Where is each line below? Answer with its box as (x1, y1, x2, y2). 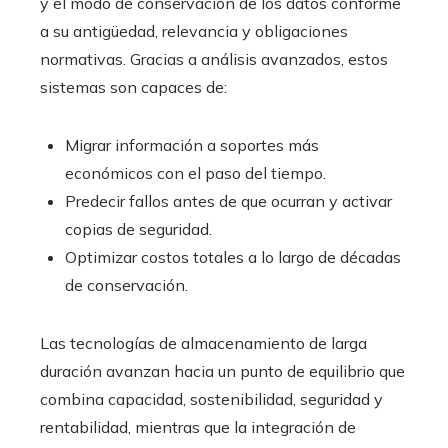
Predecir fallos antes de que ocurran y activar (65, 191, 392, 212)
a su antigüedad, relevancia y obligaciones (40, 21, 348, 42)
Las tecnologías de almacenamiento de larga (40, 333, 367, 354)
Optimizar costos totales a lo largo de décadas (65, 247, 401, 268)
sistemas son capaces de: (40, 77, 227, 98)
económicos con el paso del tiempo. (65, 163, 326, 184)
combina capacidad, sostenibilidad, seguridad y (40, 389, 383, 410)
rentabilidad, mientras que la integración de (40, 417, 356, 438)
